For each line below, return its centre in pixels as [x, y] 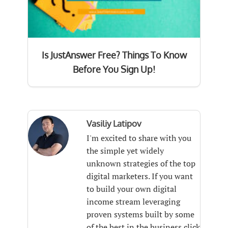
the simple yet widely [125, 150]
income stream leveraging [133, 201]
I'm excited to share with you [139, 138]
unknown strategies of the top [141, 163]
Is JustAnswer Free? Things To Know [114, 55]
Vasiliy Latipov [114, 123]
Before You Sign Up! [114, 69]
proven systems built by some [140, 214]
